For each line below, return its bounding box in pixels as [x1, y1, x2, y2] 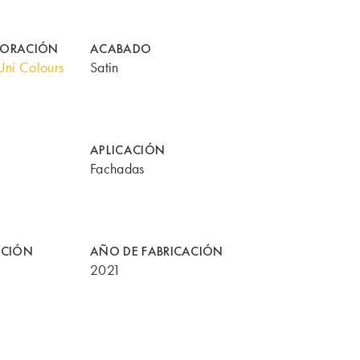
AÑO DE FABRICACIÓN [90, 242, 223, 260]
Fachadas [90, 159, 145, 178]
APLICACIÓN [90, 141, 166, 158]
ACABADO [90, 39, 152, 57]
